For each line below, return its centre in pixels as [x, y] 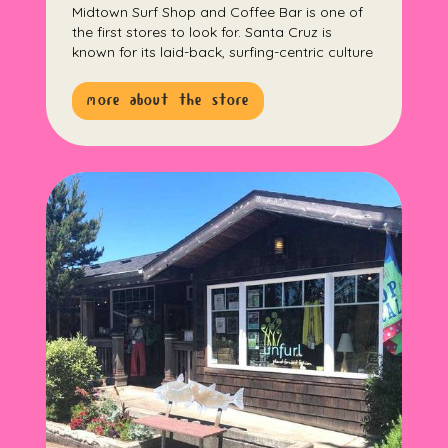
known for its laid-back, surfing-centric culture [223, 51]
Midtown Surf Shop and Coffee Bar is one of [218, 11]
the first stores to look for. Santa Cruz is [202, 31]
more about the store [168, 100]
